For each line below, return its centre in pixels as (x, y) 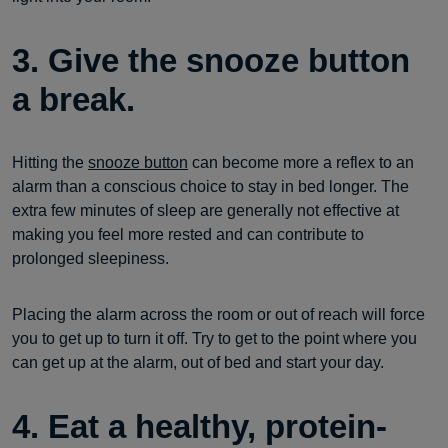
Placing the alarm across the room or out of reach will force (218, 314)
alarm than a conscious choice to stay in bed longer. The (210, 186)
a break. (73, 99)
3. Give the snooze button (211, 60)
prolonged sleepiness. (90, 258)
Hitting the (50, 162)
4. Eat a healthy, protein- (199, 426)
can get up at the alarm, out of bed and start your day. (198, 362)
